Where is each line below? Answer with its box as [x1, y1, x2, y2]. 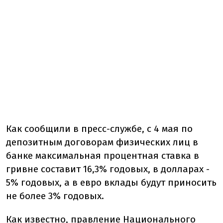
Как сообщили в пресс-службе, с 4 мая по [6, 123, 193, 134]
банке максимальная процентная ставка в [6, 150, 199, 161]
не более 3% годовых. [6, 190, 104, 202]
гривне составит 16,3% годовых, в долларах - [6, 163, 210, 175]
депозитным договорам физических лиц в [6, 136, 198, 148]
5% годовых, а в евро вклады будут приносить [6, 177, 217, 188]
